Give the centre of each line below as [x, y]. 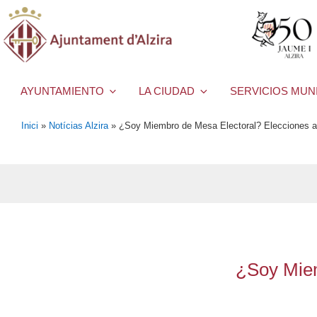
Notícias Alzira [79, 125]
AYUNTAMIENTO [62, 91]
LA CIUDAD [167, 91]
